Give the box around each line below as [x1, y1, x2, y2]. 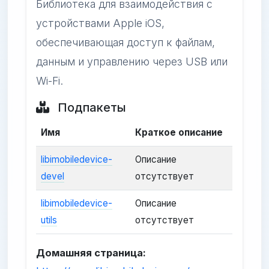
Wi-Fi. [36, 74, 64, 88]
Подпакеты [55, 100, 127, 115]
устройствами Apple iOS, [36, 17, 165, 30]
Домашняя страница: [36, 247, 147, 259]
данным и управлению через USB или [36, 55, 228, 68]
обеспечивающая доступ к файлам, [36, 36, 216, 49]
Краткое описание [135, 127, 223, 139]
